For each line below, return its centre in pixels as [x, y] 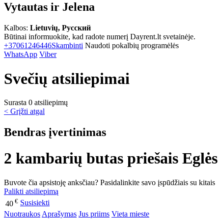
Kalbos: [17, 28]
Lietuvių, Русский [60, 28]
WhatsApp [21, 55]
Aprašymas [59, 214]
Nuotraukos [22, 214]
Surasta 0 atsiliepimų [36, 103]
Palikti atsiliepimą [31, 191]
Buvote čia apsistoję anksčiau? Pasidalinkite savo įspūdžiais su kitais [110, 182]
